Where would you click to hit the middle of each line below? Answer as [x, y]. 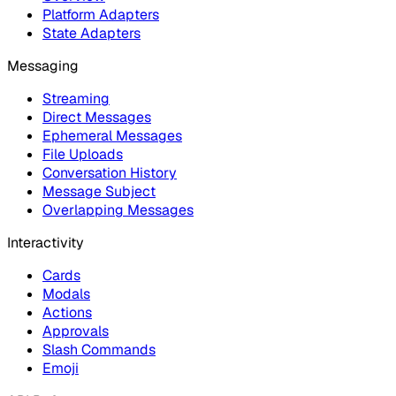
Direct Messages [97, 118]
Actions [67, 313]
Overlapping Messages [118, 210]
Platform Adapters [101, 15]
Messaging [43, 66]
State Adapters [91, 34]
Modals [66, 294]
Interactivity [46, 243]
